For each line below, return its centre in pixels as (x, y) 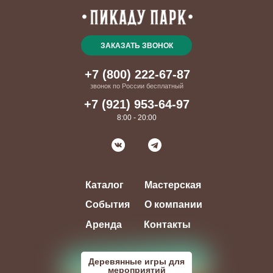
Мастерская (172, 185)
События (107, 204)
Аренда (103, 225)
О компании (173, 204)
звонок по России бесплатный (136, 86)
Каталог (104, 185)
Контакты (167, 225)
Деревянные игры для (136, 261)
